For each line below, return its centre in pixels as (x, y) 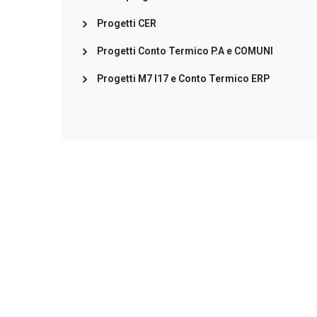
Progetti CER (127, 23)
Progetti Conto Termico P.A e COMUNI (185, 51)
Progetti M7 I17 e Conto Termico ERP (183, 79)
